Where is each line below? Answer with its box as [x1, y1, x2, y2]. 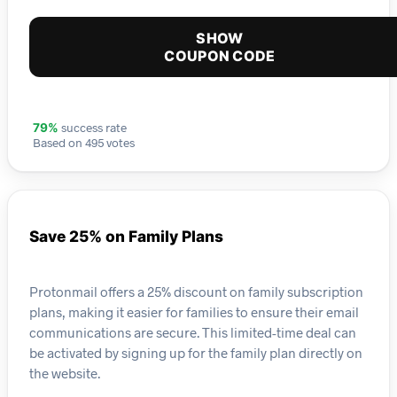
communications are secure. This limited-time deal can [29, 323, 356, 340]
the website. [29, 364, 100, 381]
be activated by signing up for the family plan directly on [29, 344, 362, 361]
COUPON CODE [164, 47, 276, 66]
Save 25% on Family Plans [29, 227, 223, 246]
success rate [58, 120, 127, 136]
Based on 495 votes [33, 135, 135, 151]
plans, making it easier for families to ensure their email [29, 303, 359, 320]
